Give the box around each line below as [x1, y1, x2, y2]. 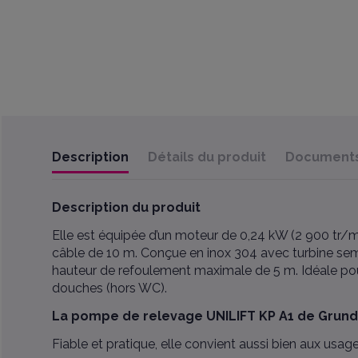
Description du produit [51, 200, 201, 216]
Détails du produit [147, 149, 266, 165]
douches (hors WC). [51, 280, 167, 296]
